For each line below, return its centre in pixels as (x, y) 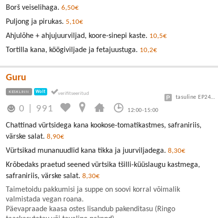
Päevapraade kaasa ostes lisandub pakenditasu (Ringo (91, 209)
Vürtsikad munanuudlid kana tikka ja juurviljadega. (87, 151)
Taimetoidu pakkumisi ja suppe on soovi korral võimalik (93, 190)
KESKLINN (19, 92)
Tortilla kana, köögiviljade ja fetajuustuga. (73, 50)
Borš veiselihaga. (34, 8)
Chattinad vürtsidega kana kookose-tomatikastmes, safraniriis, (104, 125)
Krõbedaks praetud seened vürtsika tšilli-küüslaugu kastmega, (103, 165)
